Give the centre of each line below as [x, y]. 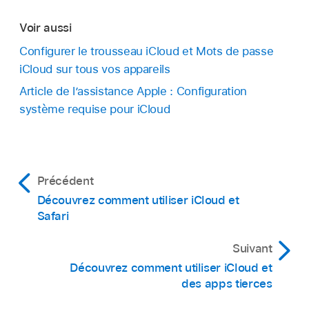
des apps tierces [227, 283]
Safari [53, 216]
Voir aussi [46, 27]
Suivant [252, 248]
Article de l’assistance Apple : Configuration [133, 91]
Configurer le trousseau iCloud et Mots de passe [147, 51]
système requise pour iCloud [95, 109]
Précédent [65, 180]
